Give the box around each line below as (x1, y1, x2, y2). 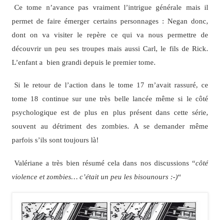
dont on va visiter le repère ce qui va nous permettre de (11, 30, 209, 39)
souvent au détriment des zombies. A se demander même (11, 122, 209, 131)
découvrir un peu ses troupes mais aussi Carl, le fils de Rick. (11, 44, 209, 53)
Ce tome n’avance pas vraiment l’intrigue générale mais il (14, 3, 209, 12)
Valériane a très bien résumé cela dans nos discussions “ (14, 158, 196, 167)
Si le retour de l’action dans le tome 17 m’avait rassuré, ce (14, 81, 209, 89)
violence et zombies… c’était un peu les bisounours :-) (11, 172, 178, 181)
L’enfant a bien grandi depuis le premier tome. (11, 58, 156, 67)
